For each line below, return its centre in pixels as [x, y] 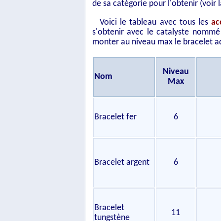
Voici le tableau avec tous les [156, 22]
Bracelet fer [115, 117]
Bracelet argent [122, 163]
